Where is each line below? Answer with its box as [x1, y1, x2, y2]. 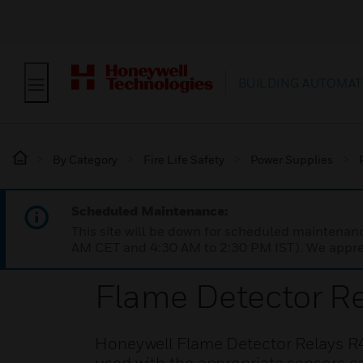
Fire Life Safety [143, 152, 224, 166]
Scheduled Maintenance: [71, 203, 228, 219]
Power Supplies [250, 152, 333, 166]
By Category [53, 152, 117, 166]
